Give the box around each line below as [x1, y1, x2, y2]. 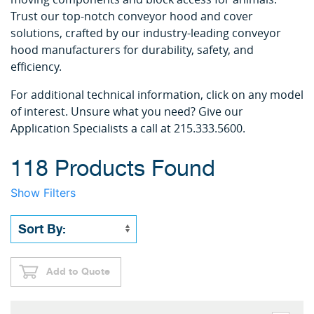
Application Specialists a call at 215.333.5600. [11, 121, 245, 136]
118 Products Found [11, 152, 215, 186]
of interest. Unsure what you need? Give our [11, 104, 243, 119]
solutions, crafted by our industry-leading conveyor [11, 25, 281, 41]
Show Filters [11, 186, 76, 200]
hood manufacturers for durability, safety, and [11, 42, 254, 57]
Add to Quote [46, 264, 110, 280]
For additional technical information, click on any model [11, 87, 303, 102]
